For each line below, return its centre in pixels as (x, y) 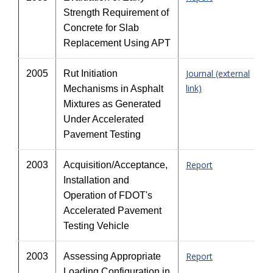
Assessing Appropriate (112, 256)
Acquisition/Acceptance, (115, 165)
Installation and (96, 180)
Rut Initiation (90, 73)
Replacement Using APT (117, 43)
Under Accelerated (104, 119)
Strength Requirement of (116, 12)
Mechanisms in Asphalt (113, 89)
